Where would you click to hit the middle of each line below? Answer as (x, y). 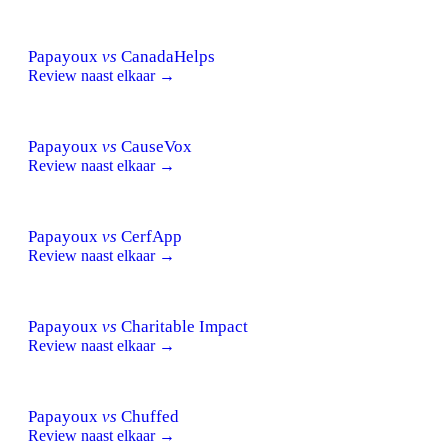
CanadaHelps (166, 56)
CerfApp (149, 236)
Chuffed (148, 416)
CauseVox (154, 146)
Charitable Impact (182, 326)
